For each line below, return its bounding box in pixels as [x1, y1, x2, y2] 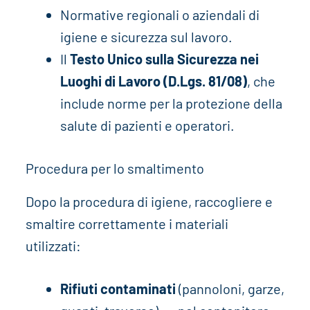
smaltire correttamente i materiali [25, 215, 228, 232]
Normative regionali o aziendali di [60, 6, 259, 23]
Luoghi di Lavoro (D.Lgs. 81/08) [60, 72, 247, 89]
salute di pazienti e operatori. [60, 116, 235, 134]
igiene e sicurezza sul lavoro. [60, 28, 232, 45]
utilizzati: [25, 237, 81, 254]
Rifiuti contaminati [60, 280, 176, 297]
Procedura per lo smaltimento [25, 159, 204, 176]
